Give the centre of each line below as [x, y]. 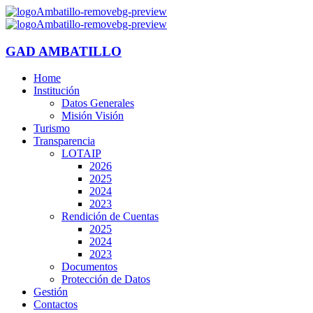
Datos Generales [98, 103]
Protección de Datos [106, 279]
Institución [57, 91]
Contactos [56, 305]
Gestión [51, 292]
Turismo [52, 129]
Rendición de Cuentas [110, 217]
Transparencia [64, 141]
